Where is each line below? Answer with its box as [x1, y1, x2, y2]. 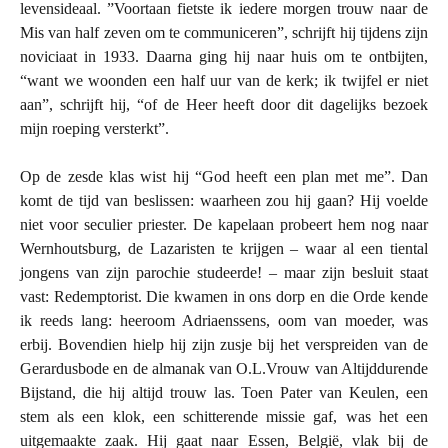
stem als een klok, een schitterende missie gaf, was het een [20, 407, 428, 425]
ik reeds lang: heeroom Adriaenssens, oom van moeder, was [20, 311, 428, 329]
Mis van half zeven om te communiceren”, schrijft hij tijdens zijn [20, 23, 428, 41]
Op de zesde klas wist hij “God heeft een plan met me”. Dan [20, 167, 428, 185]
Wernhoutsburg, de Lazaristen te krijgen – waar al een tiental [20, 239, 428, 257]
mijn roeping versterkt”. [20, 119, 169, 137]
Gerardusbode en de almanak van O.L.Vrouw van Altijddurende [20, 359, 428, 377]
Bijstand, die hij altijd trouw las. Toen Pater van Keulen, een [20, 383, 428, 401]
